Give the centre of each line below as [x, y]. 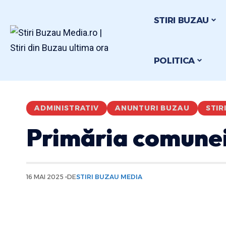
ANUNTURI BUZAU [152, 108]
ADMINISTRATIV [67, 108]
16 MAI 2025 [45, 177]
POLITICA [174, 60]
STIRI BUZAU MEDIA [109, 177]
